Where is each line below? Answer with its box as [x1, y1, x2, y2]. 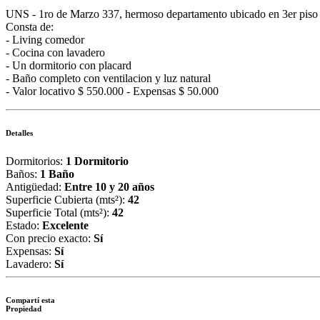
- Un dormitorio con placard [6, 59, 131, 71]
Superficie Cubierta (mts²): [6, 193, 128, 206]
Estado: [6, 219, 42, 231]
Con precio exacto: [6, 231, 94, 244]
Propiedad [6, 304, 41, 313]
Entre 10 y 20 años [64, 180, 154, 193]
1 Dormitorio [66, 154, 129, 167]
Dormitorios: [6, 154, 66, 167]
